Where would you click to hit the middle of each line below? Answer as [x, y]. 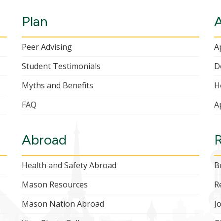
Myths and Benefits [57, 86]
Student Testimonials [61, 66]
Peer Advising [47, 47]
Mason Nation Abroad [63, 204]
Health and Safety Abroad [69, 166]
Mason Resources [55, 185]
